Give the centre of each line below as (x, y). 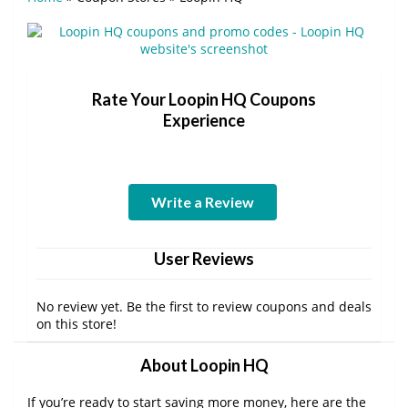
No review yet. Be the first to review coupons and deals (204, 306)
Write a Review (202, 201)
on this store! (76, 323)
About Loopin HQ (204, 365)
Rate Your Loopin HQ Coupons (204, 99)
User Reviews (204, 258)
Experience (204, 120)
